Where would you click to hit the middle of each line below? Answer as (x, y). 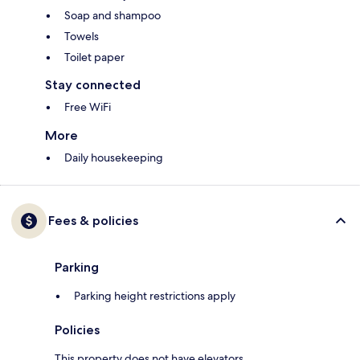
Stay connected (93, 85)
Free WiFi (88, 107)
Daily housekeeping (114, 158)
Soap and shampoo (112, 16)
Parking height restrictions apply (155, 296)
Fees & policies (93, 221)
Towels (82, 37)
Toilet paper (94, 57)
